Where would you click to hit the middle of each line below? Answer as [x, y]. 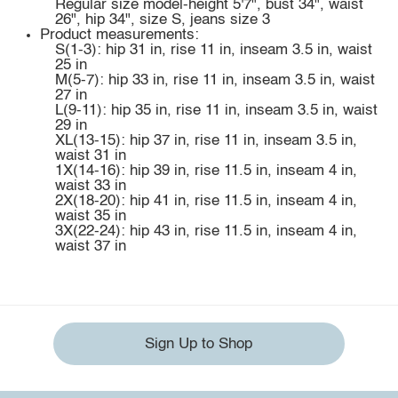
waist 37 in [90, 246]
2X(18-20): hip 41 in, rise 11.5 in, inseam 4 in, [206, 201]
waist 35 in [90, 216]
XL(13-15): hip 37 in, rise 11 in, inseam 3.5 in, [206, 140]
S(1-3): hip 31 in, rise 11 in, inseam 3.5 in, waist [213, 50]
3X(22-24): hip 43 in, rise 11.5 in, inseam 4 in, [206, 231]
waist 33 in [90, 186]
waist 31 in [90, 155]
